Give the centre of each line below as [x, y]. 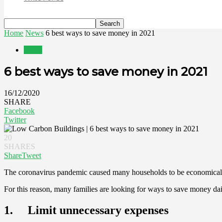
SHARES [20, 146]
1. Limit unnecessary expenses [86, 210]
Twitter [15, 119]
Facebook [19, 111]
